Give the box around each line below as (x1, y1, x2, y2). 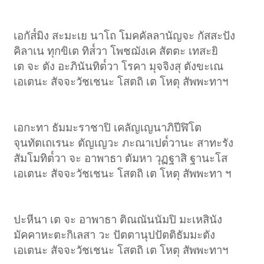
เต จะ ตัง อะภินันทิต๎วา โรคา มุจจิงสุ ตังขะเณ (14, 60, 224, 72)
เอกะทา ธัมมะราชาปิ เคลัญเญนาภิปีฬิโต (14, 121, 202, 134)
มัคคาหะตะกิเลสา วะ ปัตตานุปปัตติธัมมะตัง (14, 228, 216, 241)
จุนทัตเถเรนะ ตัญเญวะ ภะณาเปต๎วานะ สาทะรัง (14, 136, 234, 149)
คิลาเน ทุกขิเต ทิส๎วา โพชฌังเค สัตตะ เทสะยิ (14, 44, 219, 57)
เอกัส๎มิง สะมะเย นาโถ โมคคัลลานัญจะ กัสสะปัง (14, 29, 236, 42)
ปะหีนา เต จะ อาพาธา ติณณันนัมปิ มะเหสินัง (14, 213, 223, 226)
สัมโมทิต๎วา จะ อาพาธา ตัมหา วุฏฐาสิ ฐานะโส (14, 151, 228, 164)
